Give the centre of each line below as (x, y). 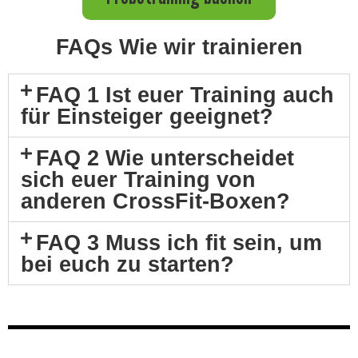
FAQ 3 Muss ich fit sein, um (179, 242)
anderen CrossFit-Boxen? (155, 201)
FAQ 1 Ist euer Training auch (185, 94)
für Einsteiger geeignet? (147, 116)
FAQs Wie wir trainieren (179, 46)
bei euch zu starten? (127, 264)
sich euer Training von (138, 179)
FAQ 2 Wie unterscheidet (165, 157)
